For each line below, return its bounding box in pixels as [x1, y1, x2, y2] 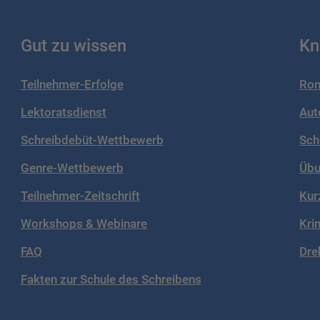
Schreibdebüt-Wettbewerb [20, 132, 164, 147]
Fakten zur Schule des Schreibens [20, 271, 201, 286]
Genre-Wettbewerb [20, 160, 124, 175]
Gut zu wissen [20, 35, 126, 56]
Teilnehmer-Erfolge [20, 76, 124, 91]
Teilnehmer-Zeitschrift [20, 188, 140, 203]
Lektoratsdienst [20, 104, 106, 119]
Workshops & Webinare [20, 216, 147, 231]
